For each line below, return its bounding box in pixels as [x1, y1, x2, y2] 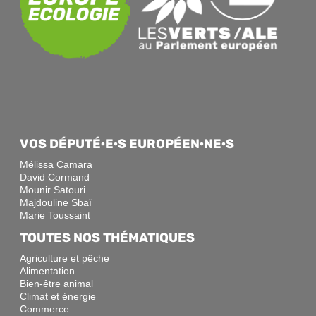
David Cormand [20, 171, 90, 183]
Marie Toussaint [20, 209, 90, 221]
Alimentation [20, 265, 75, 276]
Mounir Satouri [20, 183, 85, 195]
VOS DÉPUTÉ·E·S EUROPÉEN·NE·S [20, 135, 234, 152]
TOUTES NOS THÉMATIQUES [20, 229, 195, 245]
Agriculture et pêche [20, 252, 109, 264]
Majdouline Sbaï [20, 196, 92, 208]
